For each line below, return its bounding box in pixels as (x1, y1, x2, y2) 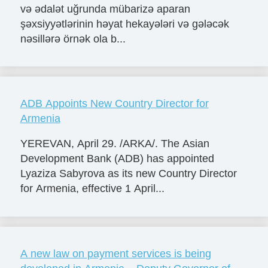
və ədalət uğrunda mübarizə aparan (20, 2, 190, 15)
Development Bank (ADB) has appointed (20, 153, 214, 165)
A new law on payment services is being (20, 248, 211, 260)
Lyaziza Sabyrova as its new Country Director (20, 167, 237, 180)
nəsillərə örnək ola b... (20, 32, 126, 45)
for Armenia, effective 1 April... (20, 182, 165, 195)
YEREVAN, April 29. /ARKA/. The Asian (20, 138, 209, 150)
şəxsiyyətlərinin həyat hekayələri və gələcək (20, 17, 229, 30)
